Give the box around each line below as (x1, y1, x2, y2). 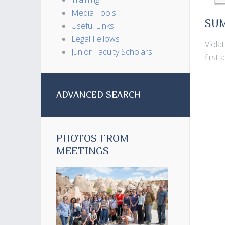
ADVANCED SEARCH (56, 89, 141, 100)
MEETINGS (56, 145, 109, 156)
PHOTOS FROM (56, 132, 129, 144)
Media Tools (71, 7, 116, 18)
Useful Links (71, 20, 114, 31)
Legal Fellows (71, 33, 120, 44)
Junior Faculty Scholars (71, 46, 152, 57)
